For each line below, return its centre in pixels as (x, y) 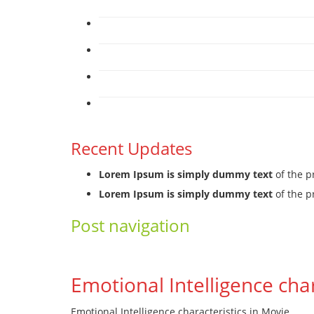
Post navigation (130, 226)
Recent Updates (131, 149)
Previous (102, 251)
